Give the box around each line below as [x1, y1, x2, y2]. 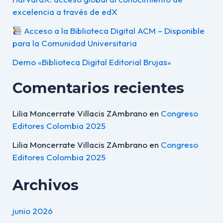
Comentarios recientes [12, 79, 184, 97]
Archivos [12, 176, 79, 194]
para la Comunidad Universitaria [12, 37, 137, 48]
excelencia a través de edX [12, 6, 117, 17]
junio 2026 [12, 205, 53, 216]
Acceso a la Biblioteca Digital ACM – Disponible [21, 25, 205, 36]
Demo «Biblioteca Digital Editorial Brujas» [12, 56, 171, 67]
